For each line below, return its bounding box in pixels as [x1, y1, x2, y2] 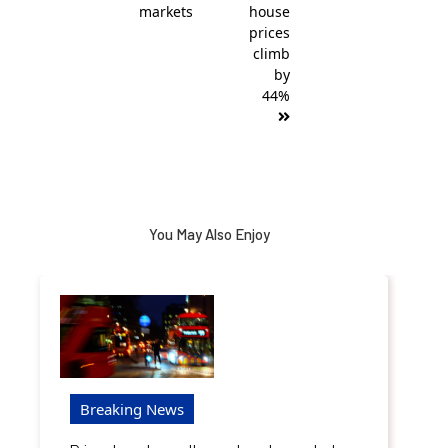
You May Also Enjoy [148, 224, 270, 243]
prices [249, 22, 290, 42]
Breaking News [80, 398, 184, 419]
